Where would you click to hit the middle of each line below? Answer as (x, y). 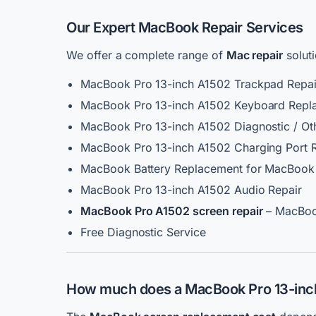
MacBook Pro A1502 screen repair (172, 211)
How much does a (124, 289)
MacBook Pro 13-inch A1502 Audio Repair (192, 190)
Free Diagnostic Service (143, 232)
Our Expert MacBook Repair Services (185, 28)
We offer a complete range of (146, 55)
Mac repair (255, 55)
